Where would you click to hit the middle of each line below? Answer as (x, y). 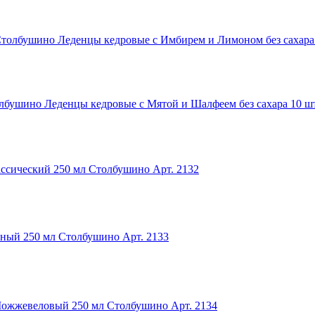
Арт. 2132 (176, 169)
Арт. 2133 (146, 236)
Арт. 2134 (194, 305)
